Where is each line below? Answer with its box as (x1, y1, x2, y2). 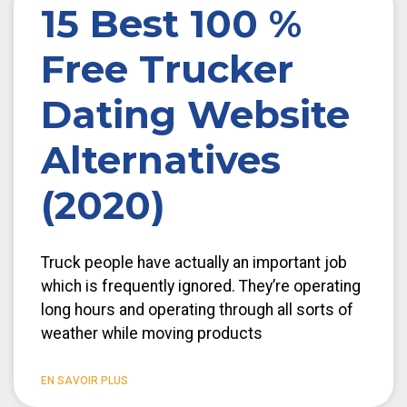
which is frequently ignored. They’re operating (41, 276, 361, 295)
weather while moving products (41, 323, 263, 342)
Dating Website (41, 90, 350, 138)
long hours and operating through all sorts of (41, 300, 353, 319)
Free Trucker (41, 45, 293, 93)
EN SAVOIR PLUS (41, 373, 128, 387)
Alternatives (41, 135, 281, 184)
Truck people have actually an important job (41, 253, 347, 272)
